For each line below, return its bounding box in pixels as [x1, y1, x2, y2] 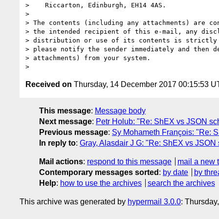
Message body [95, 106, 146, 115]
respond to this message [87, 157, 172, 166]
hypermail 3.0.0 [128, 197, 181, 206]
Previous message [39, 128, 108, 136]
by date [163, 168, 188, 176]
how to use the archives [60, 178, 142, 187]
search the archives [147, 178, 215, 187]
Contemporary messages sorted [39, 168, 159, 176]
